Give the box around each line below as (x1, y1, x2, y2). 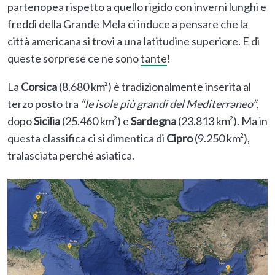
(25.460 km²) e (60, 114, 131, 128)
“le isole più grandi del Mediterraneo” (80, 97, 257, 111)
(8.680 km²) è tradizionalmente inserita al (57, 80, 251, 94)
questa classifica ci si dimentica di (7, 131, 166, 145)
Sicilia (34, 114, 60, 128)
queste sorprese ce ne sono (7, 52, 141, 66)
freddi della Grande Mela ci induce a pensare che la (7, 17, 248, 31)
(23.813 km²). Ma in (176, 114, 268, 128)
